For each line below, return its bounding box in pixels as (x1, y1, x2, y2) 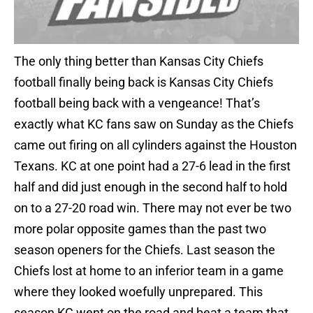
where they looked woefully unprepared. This (14, 284, 263, 300)
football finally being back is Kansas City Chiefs (14, 75, 273, 90)
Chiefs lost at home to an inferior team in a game (14, 263, 284, 279)
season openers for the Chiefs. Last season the (14, 242, 275, 258)
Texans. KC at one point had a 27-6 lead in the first (14, 159, 291, 174)
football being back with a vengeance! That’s (14, 96, 260, 111)
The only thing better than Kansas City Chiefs (14, 54, 263, 69)
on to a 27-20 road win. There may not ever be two (14, 201, 291, 216)
